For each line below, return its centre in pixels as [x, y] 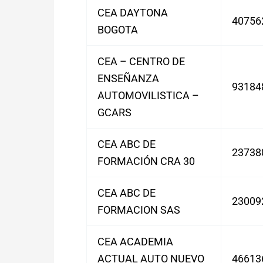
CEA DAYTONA [133, 13]
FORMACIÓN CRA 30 [146, 161]
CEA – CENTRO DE [141, 61]
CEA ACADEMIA [135, 242]
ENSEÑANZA [128, 78]
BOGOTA [118, 30]
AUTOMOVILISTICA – [148, 95]
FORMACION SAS [139, 210]
